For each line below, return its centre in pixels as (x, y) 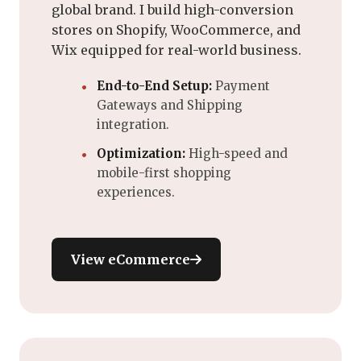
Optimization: (141, 153)
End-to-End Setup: (154, 85)
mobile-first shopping (164, 172)
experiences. (136, 192)
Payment (241, 85)
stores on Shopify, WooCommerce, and (176, 29)
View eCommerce (131, 259)
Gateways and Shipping (170, 105)
